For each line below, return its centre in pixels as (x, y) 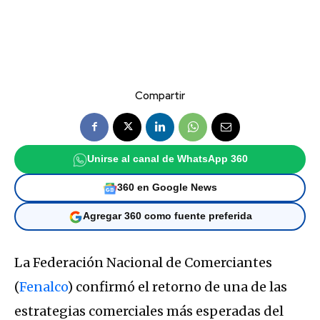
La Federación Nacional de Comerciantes (143, 262)
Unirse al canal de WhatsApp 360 (167, 159)
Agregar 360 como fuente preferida (167, 216)
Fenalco (43, 286)
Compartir (160, 95)
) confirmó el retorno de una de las (177, 286)
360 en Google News (167, 188)
